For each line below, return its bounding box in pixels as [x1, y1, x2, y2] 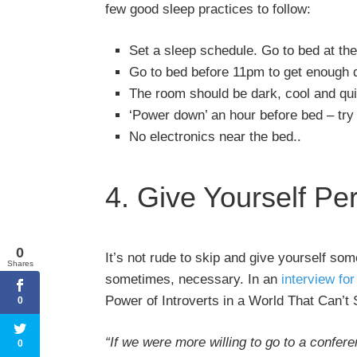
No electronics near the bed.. [129, 129, 301, 145]
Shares [6, 259, 33, 268]
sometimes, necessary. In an [105, 272, 281, 288]
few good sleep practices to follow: [105, 2, 311, 18]
